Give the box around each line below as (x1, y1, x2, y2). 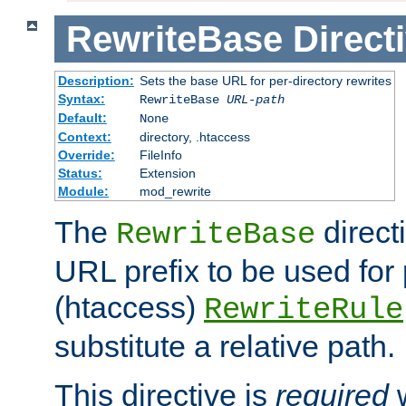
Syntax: (57, 92, 105, 107)
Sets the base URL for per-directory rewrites (139, 73, 391, 89)
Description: (57, 73, 134, 89)
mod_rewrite (139, 184, 211, 199)
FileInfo (139, 148, 182, 163)
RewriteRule (204, 293, 403, 328)
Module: (57, 184, 109, 199)
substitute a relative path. (54, 329, 395, 364)
